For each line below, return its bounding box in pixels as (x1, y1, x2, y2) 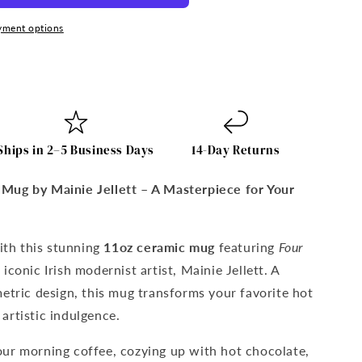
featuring (215, 239, 279, 255)
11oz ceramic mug (103, 239, 216, 255)
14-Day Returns (192, 141, 280, 158)
